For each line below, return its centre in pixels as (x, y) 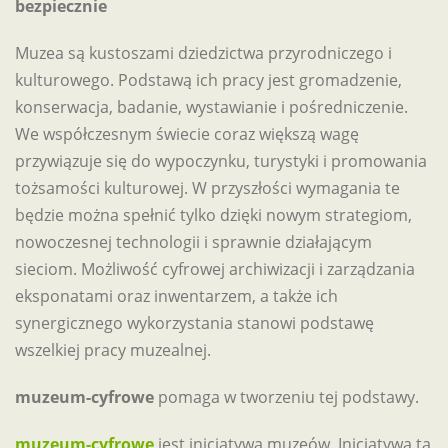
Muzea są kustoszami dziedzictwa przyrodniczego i (203, 53)
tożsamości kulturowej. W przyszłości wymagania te (207, 188)
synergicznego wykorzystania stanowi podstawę (194, 323)
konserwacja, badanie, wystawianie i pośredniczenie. (211, 107)
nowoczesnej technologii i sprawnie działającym (193, 242)
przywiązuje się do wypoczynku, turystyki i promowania (221, 161)
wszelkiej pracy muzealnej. (113, 350)
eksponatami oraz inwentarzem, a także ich (176, 296)
